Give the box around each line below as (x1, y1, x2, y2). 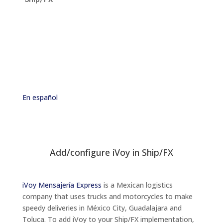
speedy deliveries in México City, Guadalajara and (22, 203, 182, 213)
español (32, 92, 58, 102)
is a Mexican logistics (101, 180, 173, 190)
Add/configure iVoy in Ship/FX (49, 146, 173, 158)
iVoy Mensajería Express (22, 180, 102, 190)
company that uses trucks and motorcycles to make (22, 191, 193, 201)
